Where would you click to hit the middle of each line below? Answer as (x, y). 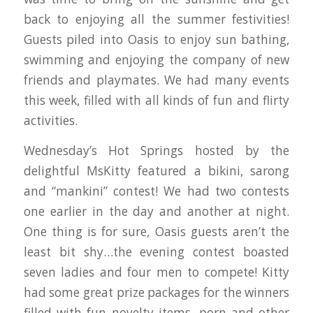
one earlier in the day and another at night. (156, 212)
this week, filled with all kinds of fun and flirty (156, 100)
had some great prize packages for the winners (156, 293)
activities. (50, 120)
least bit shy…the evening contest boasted (156, 252)
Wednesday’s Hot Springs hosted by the (156, 151)
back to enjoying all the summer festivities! (156, 19)
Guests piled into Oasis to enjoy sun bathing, (156, 39)
